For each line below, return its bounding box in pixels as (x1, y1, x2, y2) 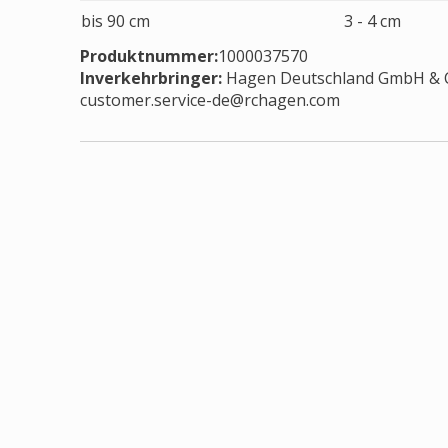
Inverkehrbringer (80, 67, 218, 89)
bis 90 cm (81, 10, 150, 32)
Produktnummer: (80, 45, 218, 67)
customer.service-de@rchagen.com (80, 89, 340, 111)
